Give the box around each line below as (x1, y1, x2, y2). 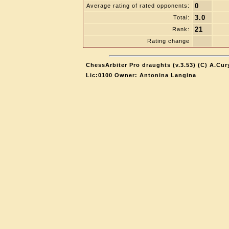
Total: (173, 14, 190, 20)
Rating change (147, 38, 190, 44)
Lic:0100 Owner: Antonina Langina (86, 72, 196, 78)
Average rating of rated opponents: (86, 3, 190, 9)
